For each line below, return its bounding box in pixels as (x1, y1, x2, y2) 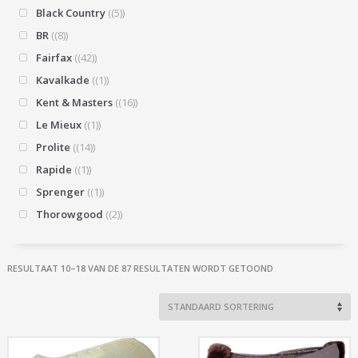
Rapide (35, 161, 72, 177)
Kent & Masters (35, 94, 113, 109)
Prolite (35, 139, 70, 154)
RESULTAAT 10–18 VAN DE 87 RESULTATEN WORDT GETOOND (6, 261, 273, 274)
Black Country (35, 5, 105, 20)
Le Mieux (35, 117, 82, 132)
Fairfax (35, 50, 72, 65)
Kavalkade (35, 72, 89, 87)
